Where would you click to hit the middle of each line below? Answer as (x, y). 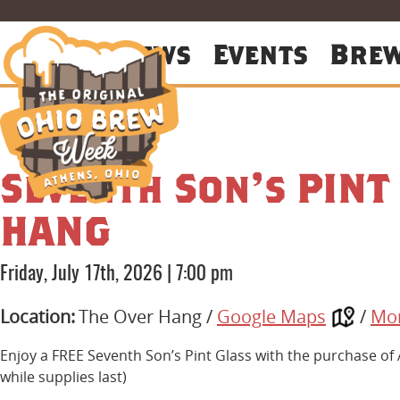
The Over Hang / (148, 317)
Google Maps (271, 317)
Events (260, 53)
